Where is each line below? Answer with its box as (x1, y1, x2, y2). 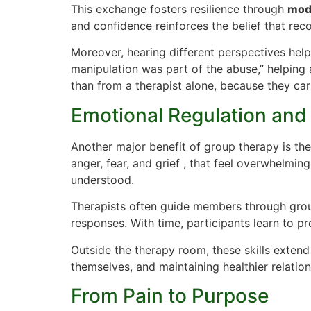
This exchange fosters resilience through (71, 2, 287, 17)
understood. (71, 172, 134, 187)
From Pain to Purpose (71, 283, 269, 308)
